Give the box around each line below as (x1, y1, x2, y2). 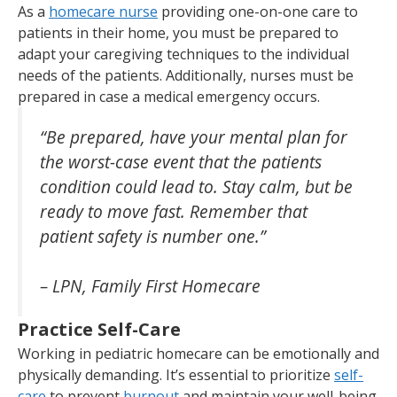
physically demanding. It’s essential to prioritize (18, 365, 334, 385)
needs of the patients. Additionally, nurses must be (18, 65, 354, 85)
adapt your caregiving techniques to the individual (18, 43, 349, 64)
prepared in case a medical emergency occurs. (18, 86, 327, 106)
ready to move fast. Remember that (40, 198, 307, 223)
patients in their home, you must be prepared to (18, 22, 339, 43)
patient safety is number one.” (40, 223, 266, 248)
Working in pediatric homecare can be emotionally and (18, 344, 379, 364)
